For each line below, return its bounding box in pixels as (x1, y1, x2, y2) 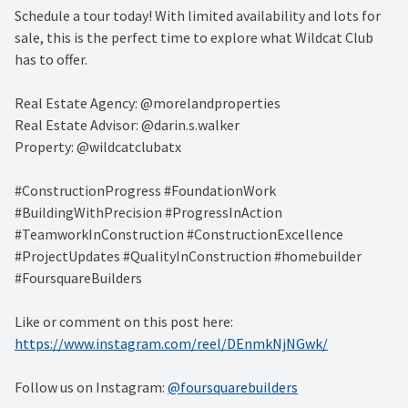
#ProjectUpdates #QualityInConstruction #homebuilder (15, 246, 362, 265)
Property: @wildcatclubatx (15, 137, 181, 156)
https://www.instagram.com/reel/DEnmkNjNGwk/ (15, 333, 328, 352)
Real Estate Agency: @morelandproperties (15, 93, 280, 112)
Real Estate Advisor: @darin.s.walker (15, 115, 240, 134)
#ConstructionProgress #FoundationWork (15, 180, 276, 199)
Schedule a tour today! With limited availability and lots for (15, 5, 381, 25)
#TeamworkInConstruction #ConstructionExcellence (15, 224, 343, 243)
